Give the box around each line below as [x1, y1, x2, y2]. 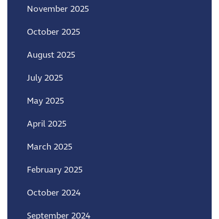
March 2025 [27, 141, 72, 153]
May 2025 [27, 95, 64, 107]
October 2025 [27, 26, 80, 38]
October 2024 [27, 187, 81, 199]
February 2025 [27, 164, 83, 176]
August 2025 [27, 49, 75, 61]
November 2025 [27, 3, 89, 15]
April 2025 [27, 118, 66, 130]
